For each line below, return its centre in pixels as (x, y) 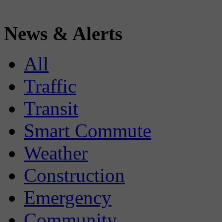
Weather (56, 153)
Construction (74, 175)
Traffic (50, 86)
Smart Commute (87, 130)
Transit (51, 108)
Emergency (68, 197)
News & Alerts (63, 33)
